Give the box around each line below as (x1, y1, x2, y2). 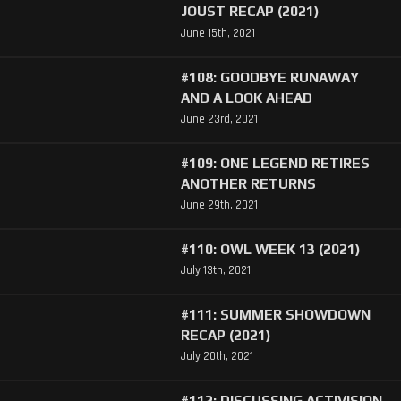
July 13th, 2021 (180, 263, 251, 278)
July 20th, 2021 (180, 349, 253, 364)
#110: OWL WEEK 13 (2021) (180, 240, 361, 257)
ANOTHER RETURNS (180, 175, 316, 192)
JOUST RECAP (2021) (180, 3, 320, 20)
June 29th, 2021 (180, 197, 258, 212)
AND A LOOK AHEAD (180, 89, 312, 106)
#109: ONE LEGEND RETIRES (180, 154, 370, 171)
